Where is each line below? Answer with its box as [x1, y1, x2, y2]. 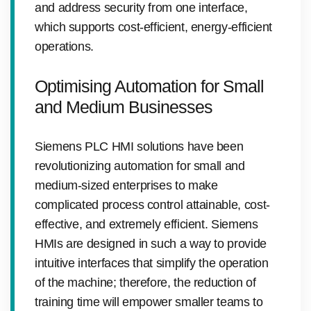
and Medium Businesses [35, 96, 212, 117]
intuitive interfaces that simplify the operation [35, 255, 269, 270]
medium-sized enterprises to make [35, 178, 218, 192]
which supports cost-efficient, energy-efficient [35, 19, 273, 34]
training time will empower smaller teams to [35, 294, 263, 309]
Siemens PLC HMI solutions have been [35, 139, 244, 153]
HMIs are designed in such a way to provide [35, 236, 267, 251]
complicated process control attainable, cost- [35, 197, 270, 212]
